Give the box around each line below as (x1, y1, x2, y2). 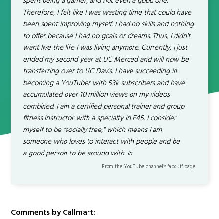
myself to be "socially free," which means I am (23, 124, 162, 136)
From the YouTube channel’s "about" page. (101, 162, 196, 171)
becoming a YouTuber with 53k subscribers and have (23, 77, 185, 89)
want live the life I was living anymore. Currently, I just (23, 42, 188, 54)
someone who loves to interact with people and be (23, 136, 180, 148)
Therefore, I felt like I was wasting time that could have (23, 7, 192, 19)
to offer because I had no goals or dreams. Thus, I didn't (23, 30, 191, 42)
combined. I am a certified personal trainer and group (23, 101, 185, 112)
